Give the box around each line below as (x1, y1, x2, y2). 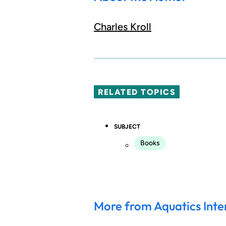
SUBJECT (114, 123, 140, 130)
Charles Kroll (94, 21, 151, 33)
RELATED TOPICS (98, 87, 176, 97)
